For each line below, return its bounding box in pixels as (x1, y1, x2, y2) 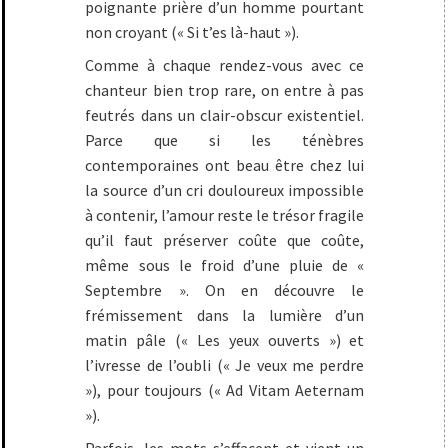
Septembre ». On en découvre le (85, 280, 365, 300)
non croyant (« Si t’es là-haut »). (85, 22, 300, 42)
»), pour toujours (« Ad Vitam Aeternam (85, 380, 365, 400)
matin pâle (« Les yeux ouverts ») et (85, 330, 365, 350)
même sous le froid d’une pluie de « (85, 255, 365, 275)
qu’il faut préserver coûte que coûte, (85, 230, 365, 250)
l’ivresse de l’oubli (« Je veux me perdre (85, 355, 365, 375)
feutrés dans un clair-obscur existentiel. (85, 105, 365, 125)
